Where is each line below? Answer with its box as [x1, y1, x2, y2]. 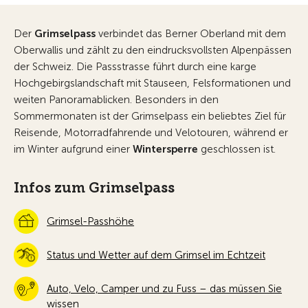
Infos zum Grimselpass [14, 179, 175, 196]
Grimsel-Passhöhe [47, 215, 134, 228]
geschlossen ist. [201, 143, 276, 155]
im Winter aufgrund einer [14, 143, 130, 155]
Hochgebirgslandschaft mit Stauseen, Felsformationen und [14, 77, 291, 89]
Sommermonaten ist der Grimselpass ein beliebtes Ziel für [14, 110, 286, 122]
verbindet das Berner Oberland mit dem [96, 27, 286, 40]
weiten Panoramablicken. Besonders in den [14, 93, 219, 106]
